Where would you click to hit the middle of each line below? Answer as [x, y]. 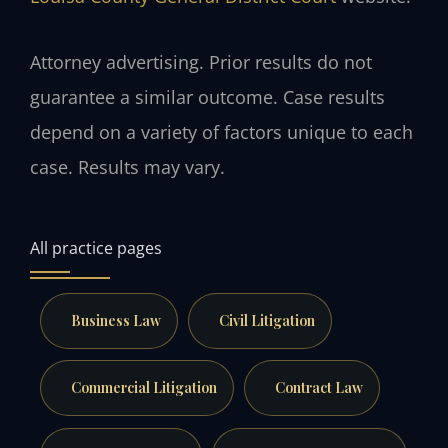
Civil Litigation [266, 320]
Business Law [115, 320]
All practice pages [96, 247]
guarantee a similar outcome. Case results [207, 97]
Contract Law [318, 388]
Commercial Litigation [143, 388]
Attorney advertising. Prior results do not [201, 62]
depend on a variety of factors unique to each [221, 132]
